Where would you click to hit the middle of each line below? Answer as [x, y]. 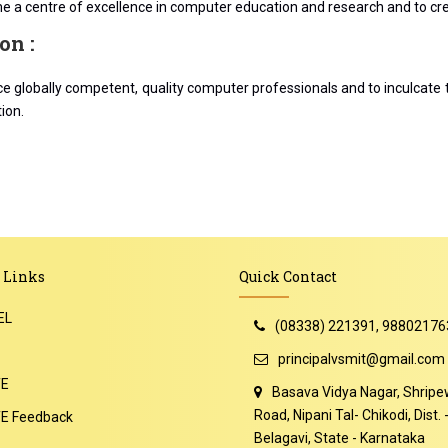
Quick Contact [288, 276]
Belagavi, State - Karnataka [339, 438]
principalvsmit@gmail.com [361, 359]
